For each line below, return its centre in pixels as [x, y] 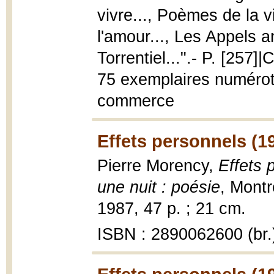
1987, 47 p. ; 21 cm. [172, 209]
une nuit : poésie [159, 187]
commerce [136, 101]
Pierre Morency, [158, 166]
